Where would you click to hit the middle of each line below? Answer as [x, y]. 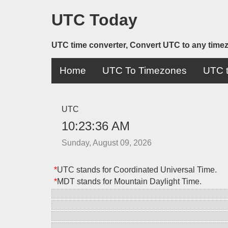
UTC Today [94, 20]
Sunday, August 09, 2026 [106, 142]
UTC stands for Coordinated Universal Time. [137, 169]
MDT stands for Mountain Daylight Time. [129, 181]
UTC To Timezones [144, 70]
